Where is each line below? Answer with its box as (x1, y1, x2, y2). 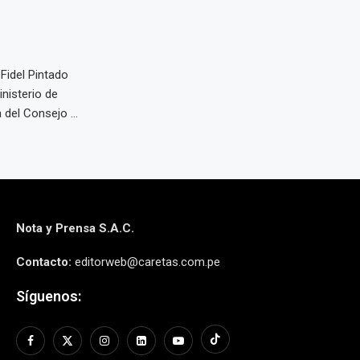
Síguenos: (15, 288, 81, 305)
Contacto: (15, 255, 72, 269)
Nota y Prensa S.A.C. (15, 221, 134, 235)
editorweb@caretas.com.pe (71, 255, 220, 269)
